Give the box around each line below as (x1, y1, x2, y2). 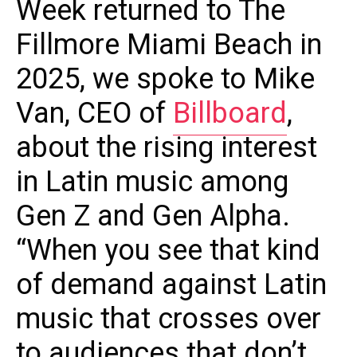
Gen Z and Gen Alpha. (16, 195, 290, 238)
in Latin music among (16, 161, 288, 204)
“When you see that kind (16, 229, 320, 273)
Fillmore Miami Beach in (16, 24, 322, 67)
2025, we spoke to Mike (16, 58, 315, 101)
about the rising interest (16, 127, 317, 170)
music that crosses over (16, 298, 321, 341)
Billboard (173, 92, 287, 135)
